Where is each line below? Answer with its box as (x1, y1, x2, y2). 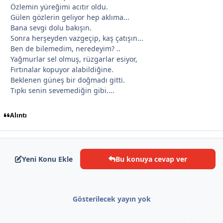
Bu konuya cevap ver (115, 154, 187, 164)
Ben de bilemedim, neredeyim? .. (10, 43, 120, 53)
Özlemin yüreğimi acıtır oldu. (10, 1, 108, 11)
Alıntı (9, 111, 27, 119)
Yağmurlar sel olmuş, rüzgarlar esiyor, (10, 54, 137, 64)
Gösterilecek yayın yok (72, 194, 151, 204)
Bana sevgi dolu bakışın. (10, 22, 92, 32)
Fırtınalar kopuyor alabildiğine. (10, 64, 113, 74)
